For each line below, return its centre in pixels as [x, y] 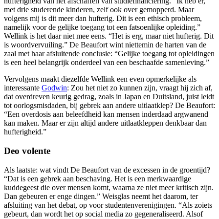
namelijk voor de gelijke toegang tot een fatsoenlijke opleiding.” [102, 27]
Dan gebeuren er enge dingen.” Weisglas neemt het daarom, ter [101, 196]
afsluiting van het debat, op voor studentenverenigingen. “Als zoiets [108, 205]
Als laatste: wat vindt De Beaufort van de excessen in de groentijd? [107, 170]
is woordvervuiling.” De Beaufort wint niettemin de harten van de [105, 45]
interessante [23, 88]
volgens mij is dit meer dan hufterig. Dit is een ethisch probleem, [103, 19]
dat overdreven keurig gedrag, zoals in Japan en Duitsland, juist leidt [109, 97]
